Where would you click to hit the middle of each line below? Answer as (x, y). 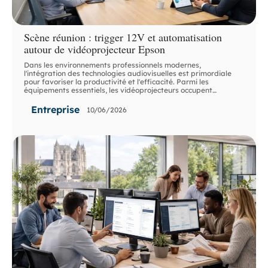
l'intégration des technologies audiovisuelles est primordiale (128, 74)
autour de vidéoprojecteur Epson (95, 49)
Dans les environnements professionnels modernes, (113, 65)
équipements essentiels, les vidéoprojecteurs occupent (118, 90)
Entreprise (56, 110)
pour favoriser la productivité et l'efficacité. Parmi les (117, 82)
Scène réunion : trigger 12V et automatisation (123, 37)
